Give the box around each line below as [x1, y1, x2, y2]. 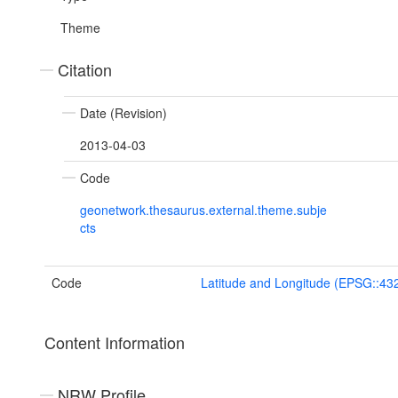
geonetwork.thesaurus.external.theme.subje [80, 201, 327, 219]
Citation [58, 58, 112, 82]
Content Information [44, 330, 185, 354]
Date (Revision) [80, 104, 167, 123]
